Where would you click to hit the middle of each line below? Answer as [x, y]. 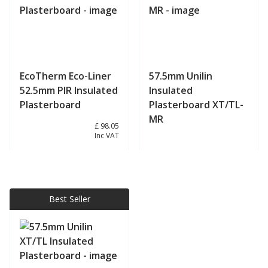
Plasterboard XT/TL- [196, 104]
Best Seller [69, 199]
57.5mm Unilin [181, 76]
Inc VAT [107, 135]
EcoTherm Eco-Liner [66, 76]
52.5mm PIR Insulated [69, 90]
